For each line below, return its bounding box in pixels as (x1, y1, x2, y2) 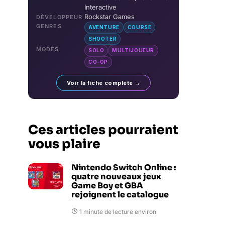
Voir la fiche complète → (66, 79, 141, 86)
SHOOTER (88, 36, 117, 42)
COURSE (127, 24, 152, 30)
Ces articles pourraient (28, 122, 178, 138)
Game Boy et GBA (71, 180, 143, 191)
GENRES (36, 23, 62, 30)
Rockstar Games (84, 13, 135, 21)
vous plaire (28, 136, 100, 152)
